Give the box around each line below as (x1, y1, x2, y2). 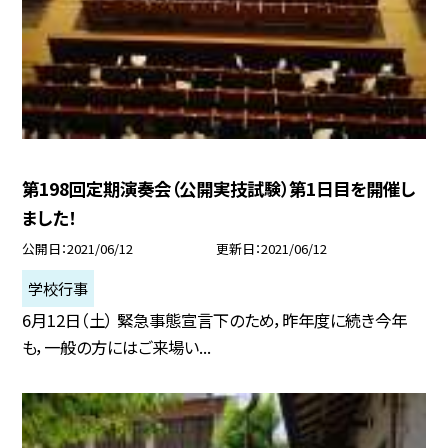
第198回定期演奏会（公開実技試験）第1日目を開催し (22, 175, 416, 201)
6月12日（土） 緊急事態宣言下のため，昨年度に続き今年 (22, 308, 408, 333)
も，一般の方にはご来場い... (22, 335, 212, 360)
